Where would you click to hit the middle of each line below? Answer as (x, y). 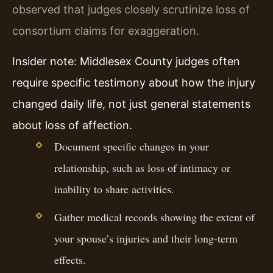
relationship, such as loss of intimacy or (142, 167)
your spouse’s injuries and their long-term (146, 238)
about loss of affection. (72, 125)
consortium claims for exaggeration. (106, 31)
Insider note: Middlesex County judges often (126, 61)
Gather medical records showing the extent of (154, 217)
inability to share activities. (114, 189)
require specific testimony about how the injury (134, 82)
